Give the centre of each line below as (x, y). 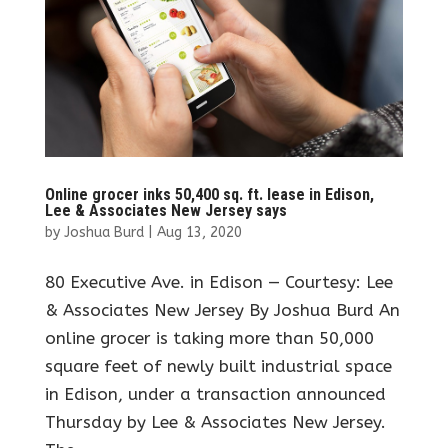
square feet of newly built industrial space (218, 365)
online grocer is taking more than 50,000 (209, 337)
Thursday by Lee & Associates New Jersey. (215, 421)
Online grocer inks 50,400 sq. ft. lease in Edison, (209, 194)
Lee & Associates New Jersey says (165, 210)
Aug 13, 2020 (199, 232)
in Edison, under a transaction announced (215, 393)
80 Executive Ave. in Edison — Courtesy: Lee (218, 281)
